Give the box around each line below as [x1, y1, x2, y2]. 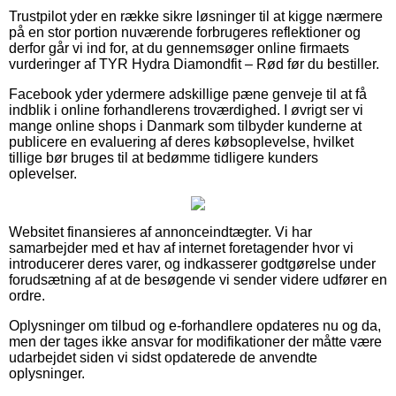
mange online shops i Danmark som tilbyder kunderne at [9, 118, 362, 133]
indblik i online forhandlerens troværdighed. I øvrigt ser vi [9, 102, 363, 118]
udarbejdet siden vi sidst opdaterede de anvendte [9, 349, 317, 365]
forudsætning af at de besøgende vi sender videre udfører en [9, 271, 387, 287]
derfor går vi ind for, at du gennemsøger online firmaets [9, 40, 349, 56]
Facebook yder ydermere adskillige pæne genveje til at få [9, 86, 367, 102]
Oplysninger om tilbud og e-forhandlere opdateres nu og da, [9, 317, 381, 333]
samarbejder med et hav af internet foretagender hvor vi [9, 240, 354, 255]
